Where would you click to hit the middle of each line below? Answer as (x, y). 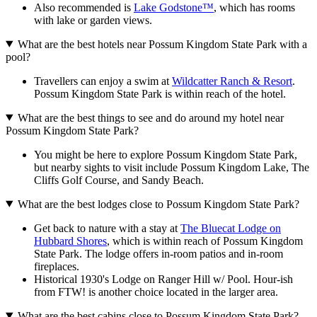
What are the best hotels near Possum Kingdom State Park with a (162, 44)
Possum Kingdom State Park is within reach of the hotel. (160, 93)
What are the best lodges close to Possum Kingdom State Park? (158, 204)
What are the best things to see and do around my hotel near (150, 117)
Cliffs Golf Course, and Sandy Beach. (119, 180)
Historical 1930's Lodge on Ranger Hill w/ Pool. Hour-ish (163, 279)
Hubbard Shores (70, 241)
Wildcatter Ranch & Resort (232, 81)
